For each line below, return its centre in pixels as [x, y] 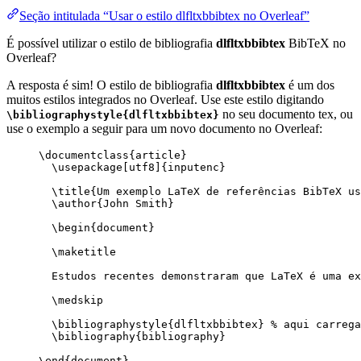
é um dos [310, 85]
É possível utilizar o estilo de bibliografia [111, 44]
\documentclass [84, 156]
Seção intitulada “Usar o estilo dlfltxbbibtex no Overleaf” [164, 16]
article [158, 156]
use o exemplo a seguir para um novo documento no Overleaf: [164, 129]
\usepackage [87, 168]
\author [74, 204]
